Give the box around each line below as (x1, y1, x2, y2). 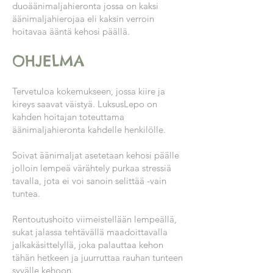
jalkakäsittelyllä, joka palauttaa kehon (12, 239, 163, 250)
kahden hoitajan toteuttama (12, 111, 124, 122)
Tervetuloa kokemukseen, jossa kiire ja (12, 85, 165, 97)
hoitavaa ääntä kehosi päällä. (12, 26, 130, 37)
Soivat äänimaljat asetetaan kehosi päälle (12, 149, 179, 161)
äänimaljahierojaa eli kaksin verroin (12, 13, 154, 24)
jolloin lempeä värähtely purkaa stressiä (12, 162, 171, 174)
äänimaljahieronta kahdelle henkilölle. (12, 124, 166, 135)
